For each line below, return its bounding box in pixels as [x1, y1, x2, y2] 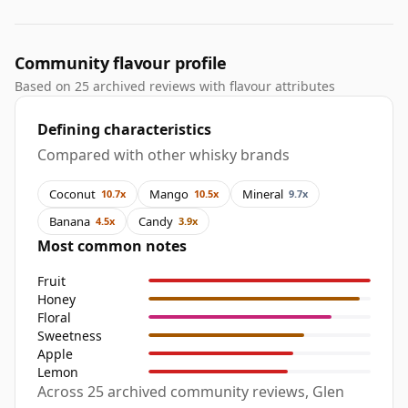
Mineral [242, 185, 283, 202]
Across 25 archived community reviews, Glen [37, 382, 344, 403]
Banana [49, 212, 90, 229]
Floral [37, 308, 71, 326]
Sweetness [37, 326, 102, 344]
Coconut [49, 185, 96, 202]
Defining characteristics [37, 119, 211, 140]
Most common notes [37, 236, 187, 257]
